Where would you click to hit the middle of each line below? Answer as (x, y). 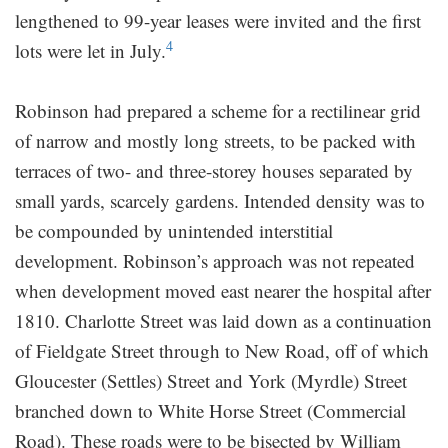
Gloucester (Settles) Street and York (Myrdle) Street (211, 380)
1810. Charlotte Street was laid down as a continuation (223, 320)
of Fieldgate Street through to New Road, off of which (222, 350)
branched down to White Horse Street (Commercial (210, 410)
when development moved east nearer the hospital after (223, 290)
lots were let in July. (90, 50)
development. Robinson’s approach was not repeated (215, 260)
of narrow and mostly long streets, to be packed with (215, 140)
